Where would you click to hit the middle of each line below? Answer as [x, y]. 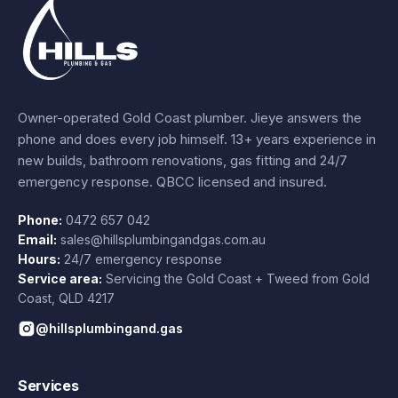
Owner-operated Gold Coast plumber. [134, 117]
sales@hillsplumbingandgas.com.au [163, 239]
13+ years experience [297, 139]
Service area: [60, 278]
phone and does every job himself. [124, 139]
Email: [37, 239]
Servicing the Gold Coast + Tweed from [224, 278]
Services [48, 385]
